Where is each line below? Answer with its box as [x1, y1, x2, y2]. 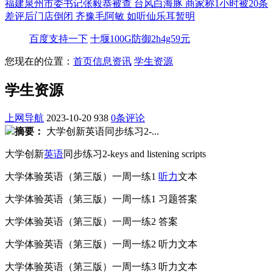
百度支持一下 [29, 34, 88, 44]
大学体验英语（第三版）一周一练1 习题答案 [5, 193, 197, 204]
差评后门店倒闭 [5, 11, 76, 21]
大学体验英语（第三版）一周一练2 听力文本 [5, 238, 197, 249]
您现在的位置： [5, 56, 73, 66]
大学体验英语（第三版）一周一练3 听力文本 [5, 261, 197, 272]
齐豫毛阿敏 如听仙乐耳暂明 [76, 11, 195, 21]
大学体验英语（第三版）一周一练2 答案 [5, 216, 178, 227]
